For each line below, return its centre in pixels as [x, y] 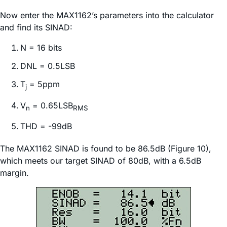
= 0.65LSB [51, 105]
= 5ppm [43, 84]
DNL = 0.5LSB [48, 66]
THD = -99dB [46, 126]
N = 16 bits [41, 48]
